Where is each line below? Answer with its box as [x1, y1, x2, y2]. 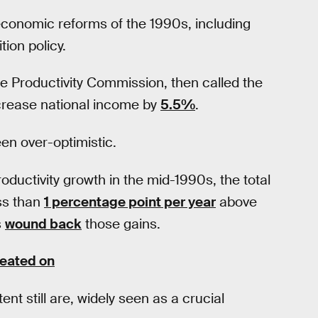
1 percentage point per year [44, 192, 216, 211]
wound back [5, 214, 82, 233]
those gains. [82, 214, 160, 233]
